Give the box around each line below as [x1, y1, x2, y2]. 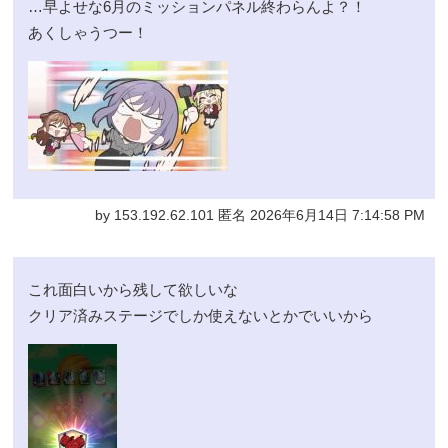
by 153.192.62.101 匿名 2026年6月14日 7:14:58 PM [94, 207, 425, 223]
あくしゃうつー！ [28, 23, 149, 41]
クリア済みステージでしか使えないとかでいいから [28, 306, 374, 324]
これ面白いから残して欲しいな [28, 280, 239, 298]
